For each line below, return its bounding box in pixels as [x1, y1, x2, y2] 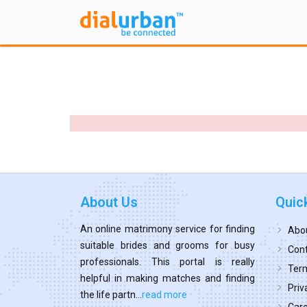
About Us [80, 193, 138, 210]
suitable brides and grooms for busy [80, 239, 255, 251]
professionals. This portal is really [80, 256, 255, 267]
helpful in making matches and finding [80, 272, 255, 284]
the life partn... [80, 288, 142, 300]
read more [142, 288, 187, 300]
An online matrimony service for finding [80, 223, 255, 234]
